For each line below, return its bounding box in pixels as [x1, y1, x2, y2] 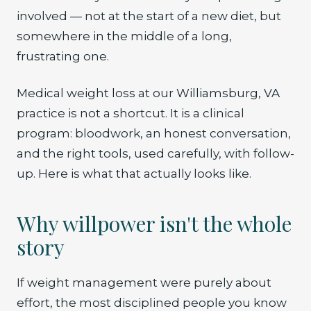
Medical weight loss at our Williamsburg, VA [17, 86, 280, 100]
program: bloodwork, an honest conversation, [17, 126, 291, 140]
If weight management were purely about [17, 276, 271, 289]
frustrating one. [17, 49, 109, 63]
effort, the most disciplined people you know [17, 296, 287, 310]
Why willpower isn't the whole [17, 210, 292, 237]
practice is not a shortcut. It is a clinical [17, 106, 244, 120]
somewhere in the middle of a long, [17, 29, 232, 43]
